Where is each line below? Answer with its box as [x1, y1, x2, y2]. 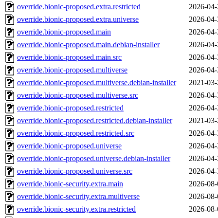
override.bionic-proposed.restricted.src [17, 129, 134, 138]
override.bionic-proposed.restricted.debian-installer [17, 116, 172, 125]
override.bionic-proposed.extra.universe [17, 15, 139, 24]
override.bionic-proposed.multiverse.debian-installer [17, 78, 176, 87]
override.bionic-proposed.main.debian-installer [17, 40, 160, 49]
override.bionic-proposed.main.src [17, 53, 122, 62]
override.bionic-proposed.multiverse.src [17, 91, 138, 100]
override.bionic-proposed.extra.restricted [17, 2, 141, 11]
